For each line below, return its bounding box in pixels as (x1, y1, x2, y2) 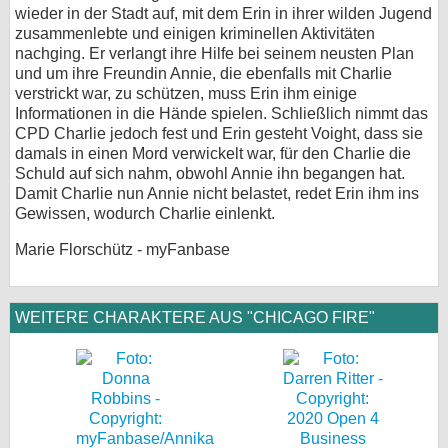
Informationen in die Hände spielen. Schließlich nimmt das (15, 105, 428, 122)
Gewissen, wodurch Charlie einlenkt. (15, 205, 275, 222)
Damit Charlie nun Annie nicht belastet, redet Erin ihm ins (15, 185, 419, 202)
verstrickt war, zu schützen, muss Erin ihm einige (15, 85, 357, 102)
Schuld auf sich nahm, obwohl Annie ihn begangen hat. (15, 165, 405, 182)
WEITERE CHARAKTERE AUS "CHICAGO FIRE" (15, 309, 375, 326)
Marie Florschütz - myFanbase (15, 241, 230, 258)
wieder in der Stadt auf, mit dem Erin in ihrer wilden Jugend (15, 5, 432, 22)
